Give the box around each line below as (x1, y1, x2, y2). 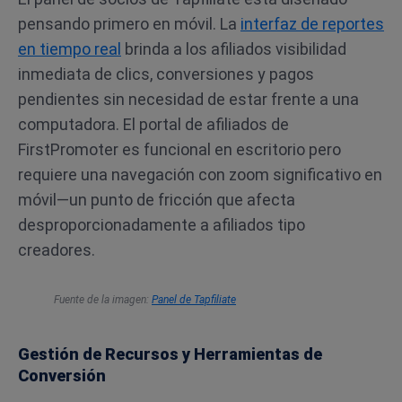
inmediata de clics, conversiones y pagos (18, 65, 314, 83)
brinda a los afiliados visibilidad (121, 39, 346, 58)
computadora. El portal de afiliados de (18, 115, 289, 134)
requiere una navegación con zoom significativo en (18, 165, 382, 184)
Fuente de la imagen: (54, 293, 152, 306)
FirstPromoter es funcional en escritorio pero (18, 140, 341, 159)
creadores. (18, 240, 95, 259)
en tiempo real (18, 39, 121, 58)
